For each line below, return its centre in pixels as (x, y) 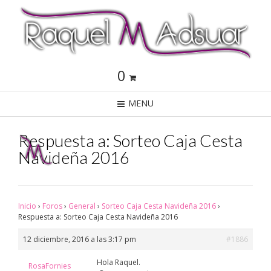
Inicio (27, 206)
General (82, 206)
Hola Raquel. (119, 262)
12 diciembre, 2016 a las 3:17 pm (80, 239)
